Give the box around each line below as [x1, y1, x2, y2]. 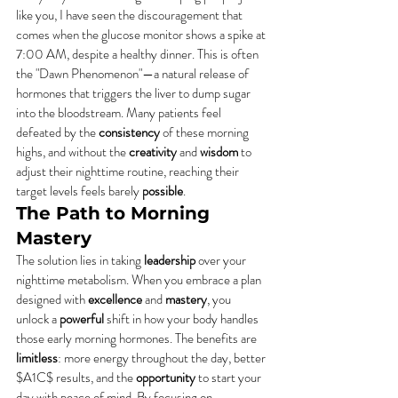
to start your [195, 368, 264, 387]
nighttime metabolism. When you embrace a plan [16, 270, 264, 290]
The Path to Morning [16, 203, 215, 224]
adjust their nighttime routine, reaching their [16, 162, 242, 181]
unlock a [16, 309, 60, 329]
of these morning [160, 123, 251, 142]
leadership [144, 251, 195, 270]
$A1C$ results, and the [16, 368, 136, 387]
